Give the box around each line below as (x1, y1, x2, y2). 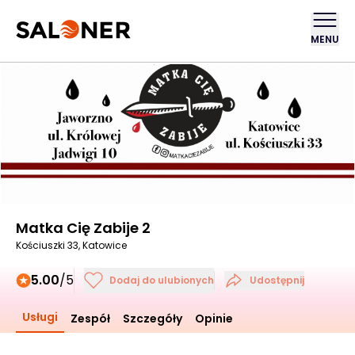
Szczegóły (123, 311, 182, 326)
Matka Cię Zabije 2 (16, 218, 151, 238)
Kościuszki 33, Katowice (16, 239, 127, 252)
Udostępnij (250, 273, 304, 287)
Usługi (22, 309, 58, 325)
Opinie (195, 311, 233, 326)
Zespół (71, 311, 110, 326)
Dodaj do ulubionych (109, 273, 214, 287)
